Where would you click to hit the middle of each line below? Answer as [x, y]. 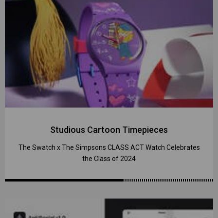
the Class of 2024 [109, 159]
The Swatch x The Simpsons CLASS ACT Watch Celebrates [109, 148]
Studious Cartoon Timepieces [109, 130]
